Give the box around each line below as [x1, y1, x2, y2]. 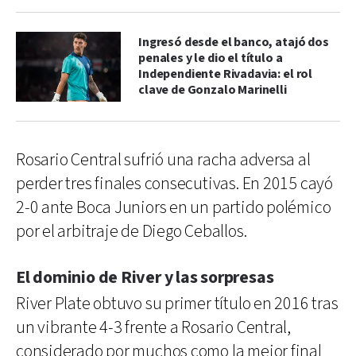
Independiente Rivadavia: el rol [138, 65, 313, 83]
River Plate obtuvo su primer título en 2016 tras [16, 292, 339, 315]
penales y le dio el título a [138, 49, 283, 67]
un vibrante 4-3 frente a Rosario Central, [16, 315, 291, 339]
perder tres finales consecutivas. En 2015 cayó [16, 172, 333, 195]
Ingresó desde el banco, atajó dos [138, 33, 329, 51]
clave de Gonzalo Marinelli [138, 81, 287, 99]
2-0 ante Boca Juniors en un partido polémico [16, 195, 331, 219]
